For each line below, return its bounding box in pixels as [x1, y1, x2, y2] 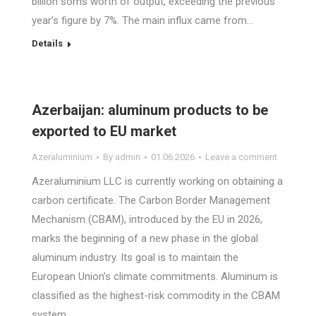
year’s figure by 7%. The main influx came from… [32, 14, 253, 27]
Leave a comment [205, 152, 277, 162]
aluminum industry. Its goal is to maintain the [32, 251, 238, 264]
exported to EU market [32, 123, 176, 140]
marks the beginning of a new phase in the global [32, 232, 258, 245]
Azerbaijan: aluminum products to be [32, 102, 268, 119]
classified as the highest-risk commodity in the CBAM [32, 289, 280, 302]
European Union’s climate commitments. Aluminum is [32, 270, 278, 283]
